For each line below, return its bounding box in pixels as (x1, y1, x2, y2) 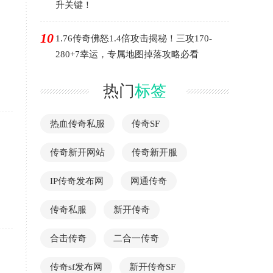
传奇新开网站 (50, 147, 105, 157)
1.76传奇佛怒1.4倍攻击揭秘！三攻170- (55, 34, 212, 43)
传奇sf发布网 (50, 262, 102, 272)
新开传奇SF (129, 262, 175, 272)
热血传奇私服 (50, 119, 105, 129)
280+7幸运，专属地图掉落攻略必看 (55, 49, 199, 59)
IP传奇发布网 (50, 176, 104, 186)
